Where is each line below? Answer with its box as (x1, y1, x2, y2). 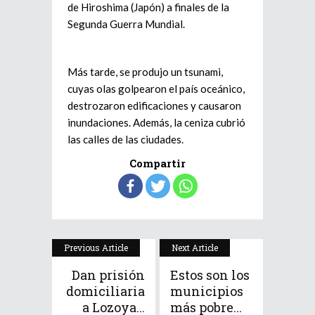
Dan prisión (72, 266, 145, 283)
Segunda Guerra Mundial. (67, 18, 185, 30)
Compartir (129, 156, 186, 170)
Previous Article (64, 242, 128, 253)
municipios (170, 283, 243, 300)
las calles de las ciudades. (67, 133, 184, 146)
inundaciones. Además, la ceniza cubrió (67, 116, 245, 129)
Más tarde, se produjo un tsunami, (67, 65, 223, 78)
